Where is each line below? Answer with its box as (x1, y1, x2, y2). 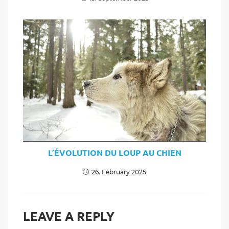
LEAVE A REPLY (23, 208, 114, 224)
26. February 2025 (91, 168, 146, 176)
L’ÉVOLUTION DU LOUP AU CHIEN (48, 147, 181, 158)
